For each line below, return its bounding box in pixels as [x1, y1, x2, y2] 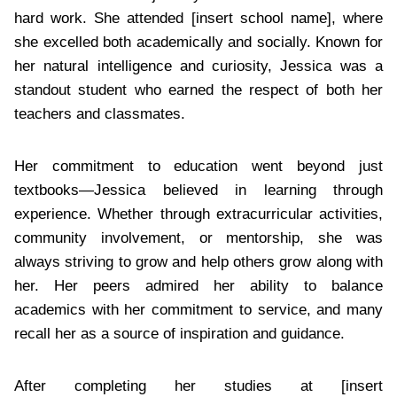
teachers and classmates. [14, 105, 185, 122]
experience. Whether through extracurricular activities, [14, 205, 383, 222]
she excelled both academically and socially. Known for [14, 33, 383, 51]
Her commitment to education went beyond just [14, 157, 383, 175]
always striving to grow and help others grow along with [14, 253, 383, 270]
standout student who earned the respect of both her [14, 81, 383, 98]
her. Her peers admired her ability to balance [14, 276, 383, 294]
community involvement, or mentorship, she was [14, 229, 383, 246]
